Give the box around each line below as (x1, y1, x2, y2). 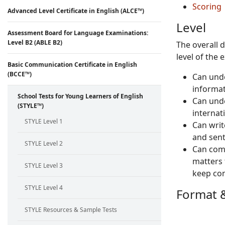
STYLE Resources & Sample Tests (25, 205, 117, 214)
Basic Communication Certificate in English (8, 60, 137, 69)
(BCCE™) (8, 70, 32, 78)
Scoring (192, 1, 221, 12)
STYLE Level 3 (25, 161, 63, 170)
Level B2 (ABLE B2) (8, 38, 62, 47)
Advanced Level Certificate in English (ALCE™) (8, 7, 144, 15)
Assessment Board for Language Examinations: (8, 29, 148, 37)
